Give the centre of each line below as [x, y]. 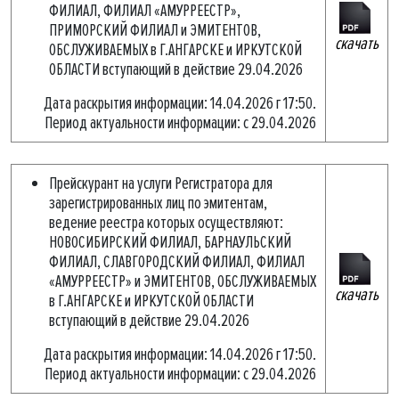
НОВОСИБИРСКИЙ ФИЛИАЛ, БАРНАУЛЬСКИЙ [170, 242]
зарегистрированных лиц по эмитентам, [158, 203]
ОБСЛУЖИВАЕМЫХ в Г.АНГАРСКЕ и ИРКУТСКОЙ [175, 50]
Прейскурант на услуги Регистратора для [161, 183]
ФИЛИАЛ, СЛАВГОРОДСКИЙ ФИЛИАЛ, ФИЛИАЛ [177, 262]
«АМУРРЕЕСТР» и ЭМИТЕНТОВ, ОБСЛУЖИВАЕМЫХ [183, 281]
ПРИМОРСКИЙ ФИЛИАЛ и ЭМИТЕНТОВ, [155, 30]
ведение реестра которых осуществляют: [166, 223]
